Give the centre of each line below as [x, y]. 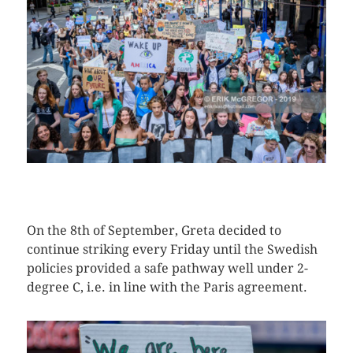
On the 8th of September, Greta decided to [154, 230]
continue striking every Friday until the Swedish [172, 249]
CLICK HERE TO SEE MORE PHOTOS [125, 178]
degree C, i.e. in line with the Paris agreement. [167, 287]
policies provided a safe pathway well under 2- [167, 268]
